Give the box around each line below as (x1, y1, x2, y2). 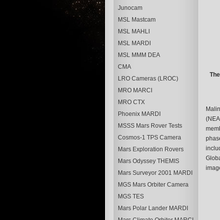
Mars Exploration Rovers (117, 146, 184, 153)
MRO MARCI (117, 87, 152, 94)
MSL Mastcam (117, 16, 156, 23)
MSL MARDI (117, 40, 151, 47)
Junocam (117, 4, 142, 11)
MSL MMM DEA (117, 52, 160, 58)
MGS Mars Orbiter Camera (117, 181, 189, 188)
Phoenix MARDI (117, 110, 161, 117)
